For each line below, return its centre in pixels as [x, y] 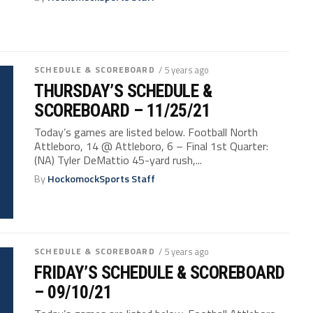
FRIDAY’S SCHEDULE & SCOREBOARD [160, 272]
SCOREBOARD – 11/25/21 [123, 110]
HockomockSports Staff [102, 179]
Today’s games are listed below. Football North [146, 132]
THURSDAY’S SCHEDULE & [123, 90]
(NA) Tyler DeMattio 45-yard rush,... [118, 160]
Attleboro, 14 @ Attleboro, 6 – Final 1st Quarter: [152, 146]
